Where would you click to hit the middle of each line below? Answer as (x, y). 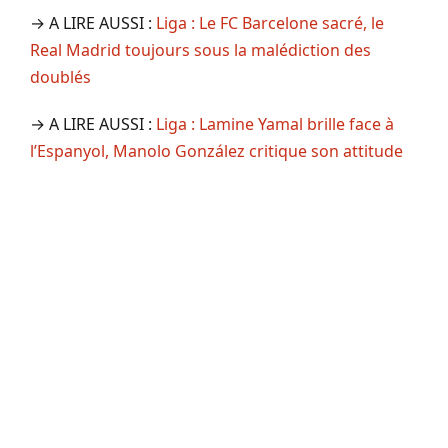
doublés (60, 77)
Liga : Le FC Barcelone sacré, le (270, 23)
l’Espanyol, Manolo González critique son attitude (216, 151)
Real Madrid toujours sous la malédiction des (200, 50)
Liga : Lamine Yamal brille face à (275, 124)
